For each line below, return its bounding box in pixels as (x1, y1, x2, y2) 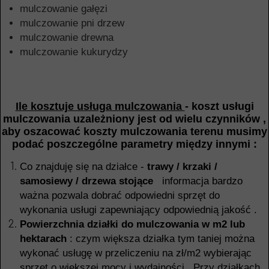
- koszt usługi (184, 100, 254, 112)
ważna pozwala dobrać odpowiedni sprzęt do (20, 190, 220, 201)
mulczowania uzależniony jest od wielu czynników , (3, 113, 266, 125)
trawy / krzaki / (147, 161, 217, 172)
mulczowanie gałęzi (20, 3, 107, 14)
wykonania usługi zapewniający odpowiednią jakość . (20, 204, 257, 216)
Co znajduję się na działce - (20, 161, 147, 172)
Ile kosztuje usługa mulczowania (15, 100, 185, 112)
